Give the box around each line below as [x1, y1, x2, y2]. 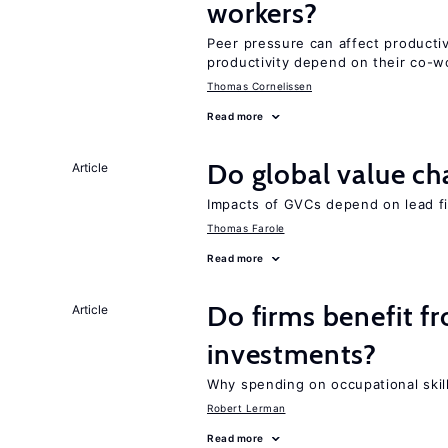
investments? [207, 337, 378, 371]
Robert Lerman [207, 402, 286, 414]
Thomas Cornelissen [207, 80, 312, 92]
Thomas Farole [207, 222, 285, 234]
